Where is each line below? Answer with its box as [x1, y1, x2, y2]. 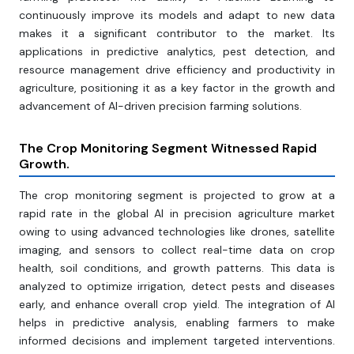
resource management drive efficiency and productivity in [19, 62, 335, 77]
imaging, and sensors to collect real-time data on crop [19, 243, 335, 258]
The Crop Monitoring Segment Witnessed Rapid [19, 140, 317, 157]
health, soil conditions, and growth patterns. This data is [19, 261, 335, 276]
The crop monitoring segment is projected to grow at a [19, 188, 335, 203]
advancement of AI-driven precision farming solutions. [19, 99, 302, 114]
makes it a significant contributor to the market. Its [19, 26, 335, 41]
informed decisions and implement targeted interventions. [19, 333, 335, 348]
